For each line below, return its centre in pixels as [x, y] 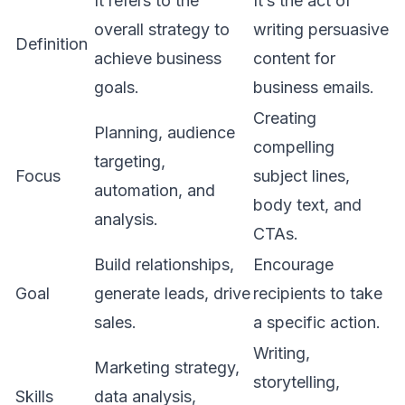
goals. [117, 88]
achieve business [158, 59]
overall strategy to [162, 30]
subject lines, [301, 176]
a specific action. [317, 323]
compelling [294, 147]
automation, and [155, 191]
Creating [285, 118]
